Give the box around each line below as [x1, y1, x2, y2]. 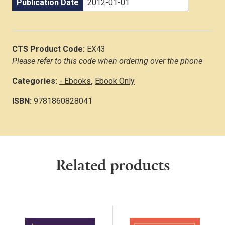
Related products [55, 154, 170, 175]
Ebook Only [95, 76, 135, 86]
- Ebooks [59, 76, 91, 86]
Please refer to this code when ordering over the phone [12, 56, 202, 66]
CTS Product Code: [12, 44, 87, 54]
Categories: [12, 76, 59, 86]
